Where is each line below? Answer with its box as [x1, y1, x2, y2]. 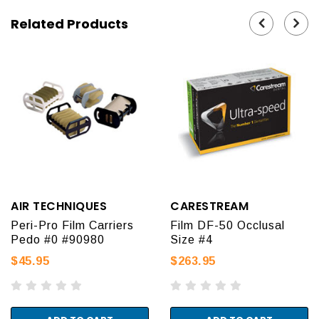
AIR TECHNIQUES [11, 197, 107, 214]
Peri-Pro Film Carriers [11, 219, 134, 231]
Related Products [11, 14, 128, 33]
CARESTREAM [170, 197, 249, 214]
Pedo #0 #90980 [11, 233, 105, 246]
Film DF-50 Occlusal [170, 219, 285, 231]
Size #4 [170, 233, 213, 246]
